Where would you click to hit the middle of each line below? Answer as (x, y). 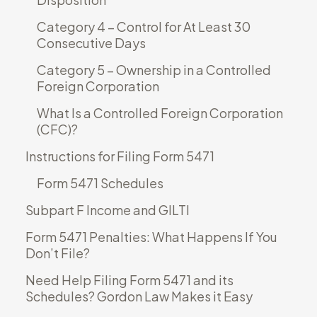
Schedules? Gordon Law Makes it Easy (139, 296)
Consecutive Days (91, 42)
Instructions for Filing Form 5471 (120, 156)
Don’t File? (57, 253)
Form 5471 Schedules (100, 183)
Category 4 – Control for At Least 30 (143, 26)
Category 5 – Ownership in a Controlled (154, 69)
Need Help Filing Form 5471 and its (129, 279)
